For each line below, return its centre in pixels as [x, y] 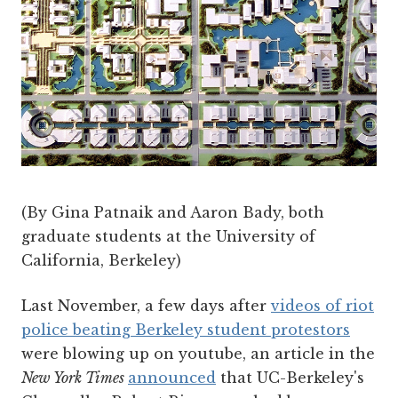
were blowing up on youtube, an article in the [198, 353]
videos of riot [322, 305]
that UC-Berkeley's [290, 377]
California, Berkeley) [101, 260]
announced [172, 377]
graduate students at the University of [168, 236]
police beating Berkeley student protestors [186, 329]
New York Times [75, 377]
